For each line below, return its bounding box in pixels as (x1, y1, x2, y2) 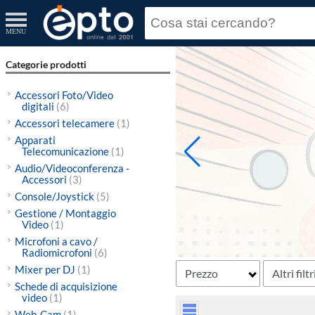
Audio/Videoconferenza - (15, 162, 129, 174)
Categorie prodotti (6, 58, 86, 70)
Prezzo (185, 266, 218, 280)
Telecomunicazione (22, 145, 111, 157)
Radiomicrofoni (22, 246, 94, 259)
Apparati (15, 134, 56, 146)
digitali (22, 100, 56, 112)
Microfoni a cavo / (15, 235, 98, 247)
